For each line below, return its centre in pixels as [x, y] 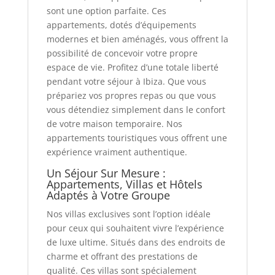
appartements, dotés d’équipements [121, 25]
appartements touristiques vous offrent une [137, 137]
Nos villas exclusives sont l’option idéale [128, 214]
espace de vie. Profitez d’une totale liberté [132, 67]
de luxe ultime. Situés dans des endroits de [136, 242]
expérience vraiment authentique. [117, 152]
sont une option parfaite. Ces [106, 10]
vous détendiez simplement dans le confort [136, 109]
